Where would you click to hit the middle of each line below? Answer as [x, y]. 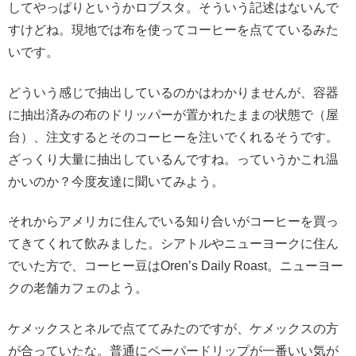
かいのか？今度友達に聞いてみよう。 [116, 181]
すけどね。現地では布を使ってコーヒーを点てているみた [173, 30]
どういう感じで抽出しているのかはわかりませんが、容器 [173, 92]
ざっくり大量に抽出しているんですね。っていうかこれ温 [173, 159]
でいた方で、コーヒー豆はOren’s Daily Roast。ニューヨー [176, 266]
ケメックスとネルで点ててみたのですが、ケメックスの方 [173, 328]
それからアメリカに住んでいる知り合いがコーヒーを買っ [173, 222]
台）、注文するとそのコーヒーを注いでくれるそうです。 [173, 137]
